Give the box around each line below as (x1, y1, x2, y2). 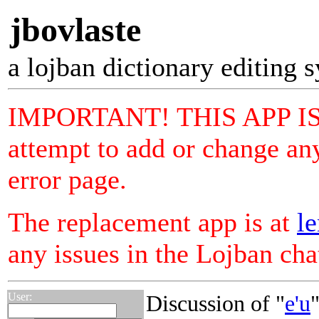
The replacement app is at (8, 207, 297, 237)
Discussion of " (146, 291, 285, 316)
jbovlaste (10, 11, 141, 48)
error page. (8, 164, 127, 194)
